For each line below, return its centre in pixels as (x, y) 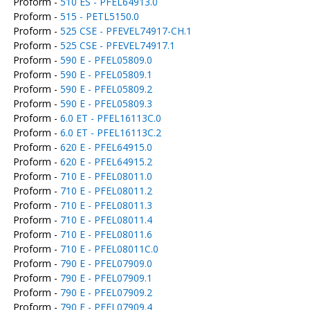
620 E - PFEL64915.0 (106, 147)
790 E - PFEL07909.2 (106, 292)
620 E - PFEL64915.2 (106, 162)
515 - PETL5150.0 (99, 16)
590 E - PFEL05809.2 (106, 89)
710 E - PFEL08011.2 (106, 191)
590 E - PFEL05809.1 (106, 74)
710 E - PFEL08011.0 (106, 176)
